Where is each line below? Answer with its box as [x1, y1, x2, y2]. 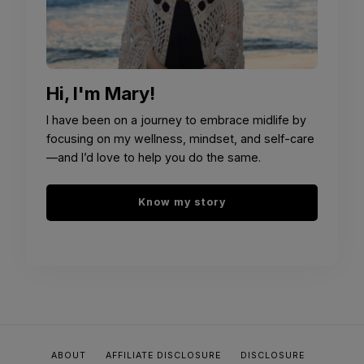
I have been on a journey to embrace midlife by [46, 113, 306, 128]
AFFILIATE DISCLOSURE [106, 349, 221, 361]
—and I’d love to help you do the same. [46, 150, 261, 165]
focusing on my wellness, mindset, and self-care [46, 132, 314, 146]
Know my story [138, 195, 226, 208]
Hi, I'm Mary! [46, 82, 155, 105]
